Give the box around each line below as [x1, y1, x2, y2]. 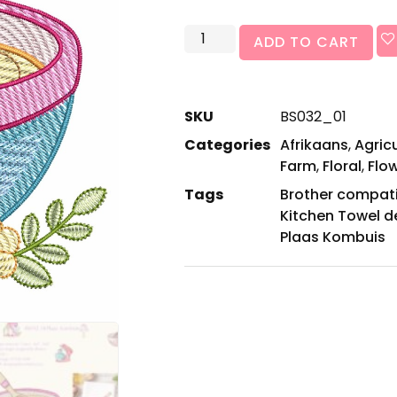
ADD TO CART [253, 32, 360, 53]
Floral [323, 156, 362, 177]
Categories [184, 135, 270, 156]
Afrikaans [280, 135, 348, 156]
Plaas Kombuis [280, 227, 385, 248]
